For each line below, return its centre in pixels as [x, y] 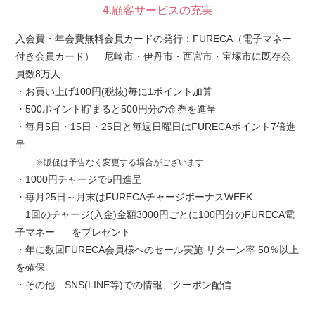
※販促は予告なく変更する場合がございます [120, 162]
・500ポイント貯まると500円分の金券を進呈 [116, 109]
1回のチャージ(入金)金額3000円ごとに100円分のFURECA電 [155, 214]
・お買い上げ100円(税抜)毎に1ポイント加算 [114, 91]
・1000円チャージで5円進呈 [79, 179]
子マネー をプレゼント [73, 232]
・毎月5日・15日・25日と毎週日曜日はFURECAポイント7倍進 [156, 127]
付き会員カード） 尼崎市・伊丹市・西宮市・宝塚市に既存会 [153, 56]
